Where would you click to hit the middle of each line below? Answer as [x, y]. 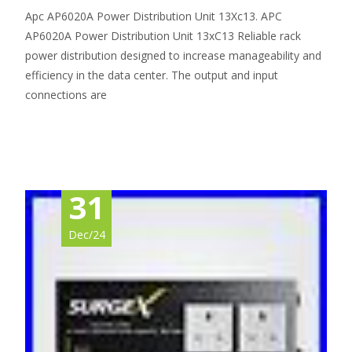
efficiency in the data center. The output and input [152, 75]
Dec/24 [86, 235]
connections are [66, 95]
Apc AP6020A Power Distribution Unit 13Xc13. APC [154, 16]
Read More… [60, 124]
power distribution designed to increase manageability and [173, 55]
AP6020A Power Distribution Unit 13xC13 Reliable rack [163, 36]
